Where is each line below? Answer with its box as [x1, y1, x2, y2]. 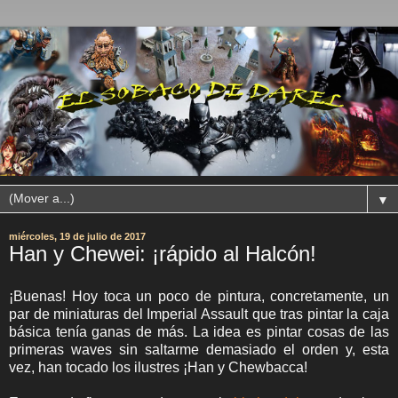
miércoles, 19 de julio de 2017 [9, 231, 146, 242]
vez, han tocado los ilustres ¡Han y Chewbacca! [9, 359, 307, 375]
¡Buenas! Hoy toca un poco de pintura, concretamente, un [9, 288, 389, 304]
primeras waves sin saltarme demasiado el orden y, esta [9, 341, 389, 357]
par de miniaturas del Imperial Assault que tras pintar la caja [9, 306, 389, 322]
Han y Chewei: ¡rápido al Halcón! [9, 242, 316, 266]
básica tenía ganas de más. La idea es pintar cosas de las [9, 323, 389, 339]
